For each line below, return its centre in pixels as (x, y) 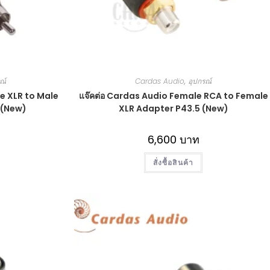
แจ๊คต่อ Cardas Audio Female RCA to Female (173, 96)
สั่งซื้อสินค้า (173, 162)
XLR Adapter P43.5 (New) (173, 108)
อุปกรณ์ (200, 81)
